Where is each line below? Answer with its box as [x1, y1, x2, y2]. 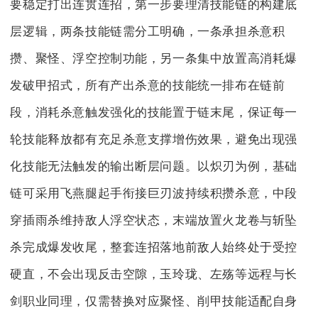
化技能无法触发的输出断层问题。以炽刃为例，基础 [10, 160, 298, 174]
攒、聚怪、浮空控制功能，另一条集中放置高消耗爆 [10, 52, 298, 66]
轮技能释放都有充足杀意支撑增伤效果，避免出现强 [10, 133, 298, 147]
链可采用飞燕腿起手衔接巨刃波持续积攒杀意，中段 [10, 187, 298, 201]
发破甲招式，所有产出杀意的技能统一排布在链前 [10, 79, 285, 93]
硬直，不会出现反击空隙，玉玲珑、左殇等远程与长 [10, 268, 298, 282]
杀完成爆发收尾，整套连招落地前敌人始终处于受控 [10, 241, 298, 255]
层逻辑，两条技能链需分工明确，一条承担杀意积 [10, 25, 285, 39]
